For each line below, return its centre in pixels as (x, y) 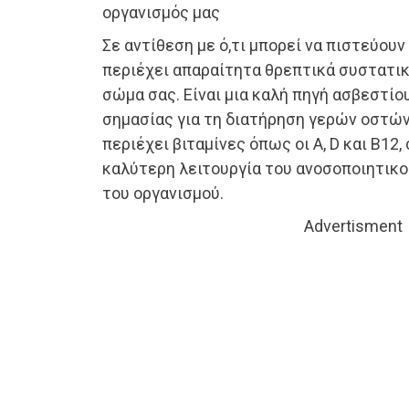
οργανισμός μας (161, 13)
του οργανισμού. (163, 194)
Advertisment (353, 226)
